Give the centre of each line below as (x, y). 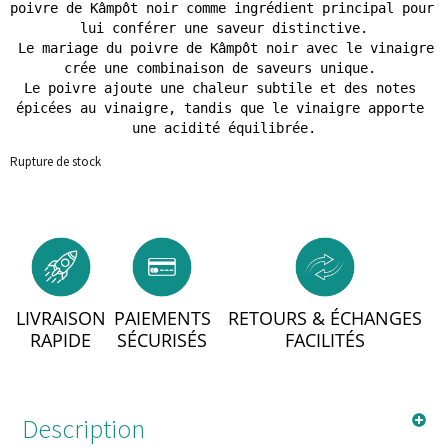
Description (83, 428)
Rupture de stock (55, 162)
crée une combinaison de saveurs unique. (224, 68)
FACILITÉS (325, 339)
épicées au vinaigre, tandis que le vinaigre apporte (220, 108)
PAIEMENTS (162, 317)
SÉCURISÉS (162, 339)
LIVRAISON (60, 317)
